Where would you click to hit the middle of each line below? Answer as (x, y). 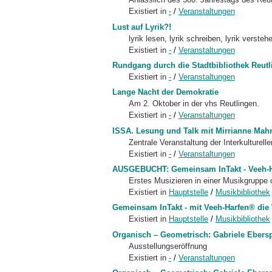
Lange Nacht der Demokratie (165, 92)
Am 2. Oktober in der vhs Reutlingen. (194, 104)
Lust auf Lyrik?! (141, 27)
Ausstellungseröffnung (168, 246)
